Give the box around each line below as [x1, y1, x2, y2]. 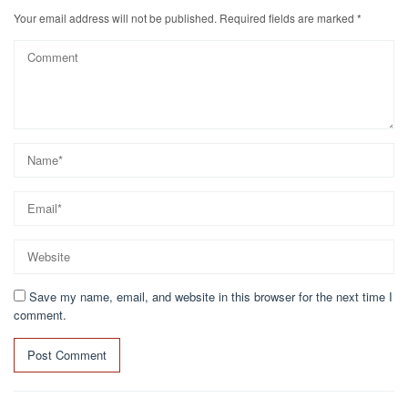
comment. [14, 305, 66, 323]
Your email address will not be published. [14, 9, 217, 25]
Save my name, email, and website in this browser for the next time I [29, 287, 393, 305]
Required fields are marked [219, 9, 357, 25]
